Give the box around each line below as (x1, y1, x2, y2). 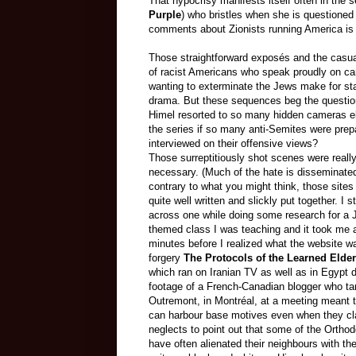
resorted (178, 109, 215, 122)
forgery (149, 252, 184, 265)
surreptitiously (180, 152, 245, 164)
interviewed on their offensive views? (149, 137, 318, 150)
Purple (149, 9, 181, 21)
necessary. (149, 166, 202, 179)
